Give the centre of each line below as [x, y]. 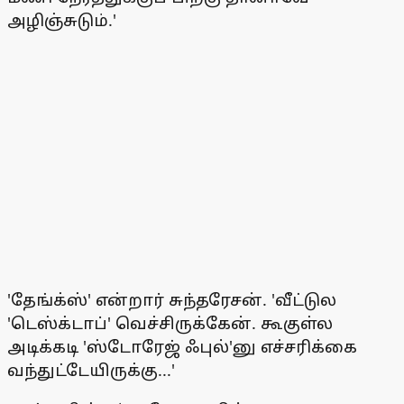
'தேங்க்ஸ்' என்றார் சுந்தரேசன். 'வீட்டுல [172, 300]
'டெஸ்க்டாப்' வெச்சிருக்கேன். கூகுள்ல [170, 323]
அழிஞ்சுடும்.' [62, 20]
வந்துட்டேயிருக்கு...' [91, 370]
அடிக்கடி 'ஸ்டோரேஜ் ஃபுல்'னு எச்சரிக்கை [182, 347]
